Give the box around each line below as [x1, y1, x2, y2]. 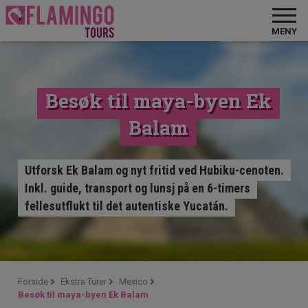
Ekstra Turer [60, 276, 107, 287]
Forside [18, 276, 49, 287]
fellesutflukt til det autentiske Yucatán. [25, 199, 229, 213]
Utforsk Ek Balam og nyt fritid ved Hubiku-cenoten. [25, 163, 285, 177]
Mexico [119, 276, 148, 287]
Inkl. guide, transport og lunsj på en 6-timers [25, 181, 251, 195]
